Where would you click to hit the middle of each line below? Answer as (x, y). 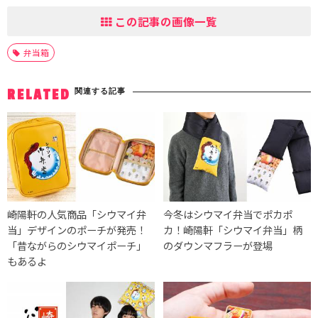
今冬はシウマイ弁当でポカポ (228, 214)
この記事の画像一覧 (165, 21)
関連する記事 (100, 91)
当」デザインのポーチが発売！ (77, 229)
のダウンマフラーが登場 (218, 245)
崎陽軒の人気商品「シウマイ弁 (77, 214)
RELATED (39, 95)
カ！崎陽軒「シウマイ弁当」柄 (233, 229)
